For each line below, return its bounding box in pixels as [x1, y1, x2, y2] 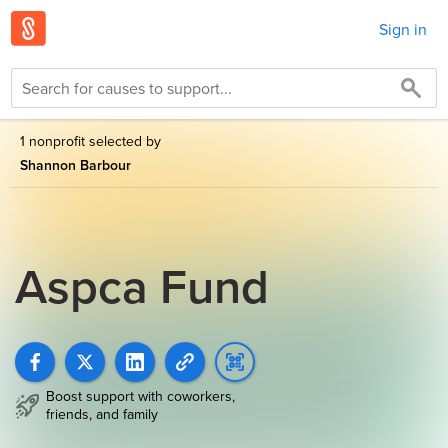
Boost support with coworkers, [46, 386, 235, 407]
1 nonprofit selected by [20, 131, 161, 151]
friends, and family [46, 404, 158, 425]
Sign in [379, 17, 427, 40]
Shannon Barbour [20, 155, 131, 175]
